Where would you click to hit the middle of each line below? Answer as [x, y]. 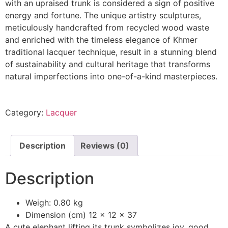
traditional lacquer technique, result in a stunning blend [111, 52]
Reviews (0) [105, 145]
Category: [25, 112]
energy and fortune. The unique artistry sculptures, [103, 16]
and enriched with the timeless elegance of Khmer [101, 40]
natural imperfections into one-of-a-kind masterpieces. [111, 77]
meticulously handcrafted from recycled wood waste [107, 28]
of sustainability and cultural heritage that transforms [108, 64]
